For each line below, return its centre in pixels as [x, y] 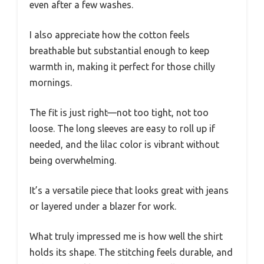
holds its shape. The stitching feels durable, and [131, 252]
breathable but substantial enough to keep [119, 50]
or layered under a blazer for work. [103, 206]
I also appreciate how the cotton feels [110, 34]
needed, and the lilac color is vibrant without [124, 144]
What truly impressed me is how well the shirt [126, 236]
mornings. [51, 82]
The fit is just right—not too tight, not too [119, 112]
